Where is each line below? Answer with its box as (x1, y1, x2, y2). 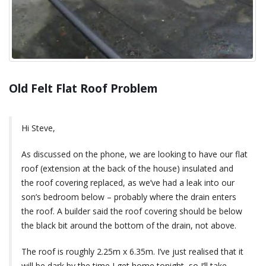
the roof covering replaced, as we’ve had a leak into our (21, 177, 235, 189)
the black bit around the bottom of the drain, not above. (21, 220, 236, 232)
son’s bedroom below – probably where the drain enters (21, 191, 236, 203)
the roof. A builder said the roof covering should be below (21, 205, 242, 217)
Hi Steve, (21, 122, 55, 134)
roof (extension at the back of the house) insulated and (21, 163, 233, 175)
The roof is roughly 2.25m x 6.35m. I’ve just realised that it (21, 246, 243, 258)
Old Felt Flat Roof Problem (9, 80, 158, 97)
